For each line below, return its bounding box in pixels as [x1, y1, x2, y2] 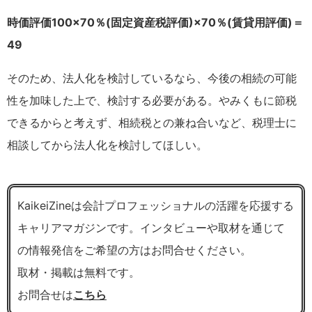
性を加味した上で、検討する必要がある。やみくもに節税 [7, 93, 297, 107]
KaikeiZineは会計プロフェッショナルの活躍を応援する [17, 198, 294, 212]
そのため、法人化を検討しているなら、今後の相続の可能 [7, 70, 297, 85]
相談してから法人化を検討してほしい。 [7, 137, 208, 152]
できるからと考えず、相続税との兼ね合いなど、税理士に [7, 115, 297, 130]
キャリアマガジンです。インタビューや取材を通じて [17, 220, 285, 235]
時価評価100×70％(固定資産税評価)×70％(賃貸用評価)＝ [7, 15, 304, 29]
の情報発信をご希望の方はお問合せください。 [17, 242, 251, 257]
